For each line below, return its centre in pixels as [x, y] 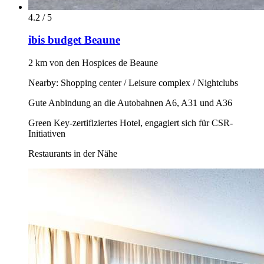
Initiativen [47, 134]
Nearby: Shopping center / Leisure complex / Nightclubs [133, 83]
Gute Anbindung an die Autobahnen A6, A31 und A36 [130, 103]
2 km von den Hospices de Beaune [93, 63]
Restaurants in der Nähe [73, 154]
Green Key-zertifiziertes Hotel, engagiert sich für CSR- [131, 123]
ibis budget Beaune [74, 40]
